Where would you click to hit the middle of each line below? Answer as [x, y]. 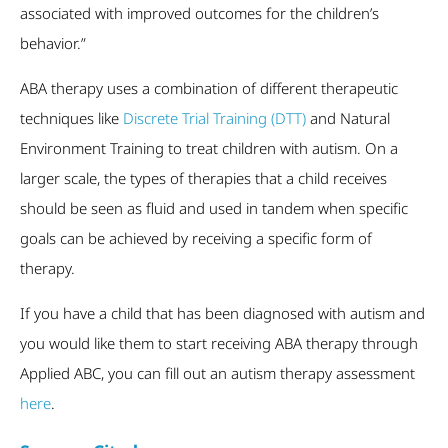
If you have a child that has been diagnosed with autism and [222, 313]
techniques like [71, 118]
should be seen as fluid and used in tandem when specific [214, 208]
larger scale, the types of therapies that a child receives [203, 178]
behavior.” [53, 43]
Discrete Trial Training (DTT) [214, 118]
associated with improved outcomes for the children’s [199, 13]
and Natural [348, 118]
